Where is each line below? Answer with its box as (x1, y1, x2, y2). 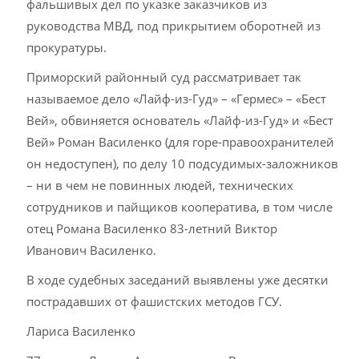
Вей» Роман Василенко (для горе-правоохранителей (26, 134, 335, 150)
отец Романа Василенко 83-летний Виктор (26, 220, 278, 236)
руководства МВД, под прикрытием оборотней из (26, 18, 321, 34)
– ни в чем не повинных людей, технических (26, 177, 294, 193)
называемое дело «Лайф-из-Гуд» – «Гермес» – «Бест (26, 91, 327, 107)
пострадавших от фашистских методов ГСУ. (26, 293, 283, 309)
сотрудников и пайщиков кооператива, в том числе (26, 199, 333, 215)
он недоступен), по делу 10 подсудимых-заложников (26, 155, 339, 171)
